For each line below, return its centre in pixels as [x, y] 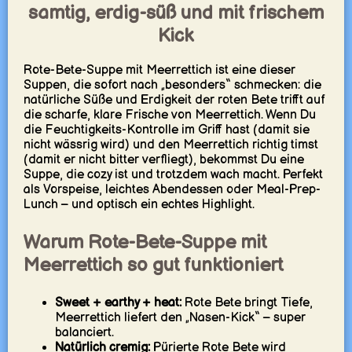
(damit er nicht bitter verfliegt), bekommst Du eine [163, 159]
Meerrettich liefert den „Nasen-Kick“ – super [180, 317]
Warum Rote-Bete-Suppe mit [145, 242]
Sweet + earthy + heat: [118, 302]
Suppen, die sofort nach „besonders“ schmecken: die [172, 85]
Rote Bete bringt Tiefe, [247, 302]
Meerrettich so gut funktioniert [153, 265]
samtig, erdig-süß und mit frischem [176, 13]
